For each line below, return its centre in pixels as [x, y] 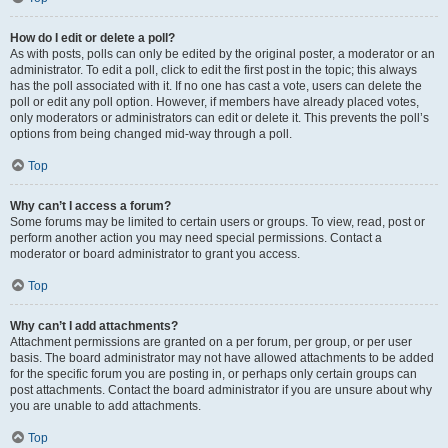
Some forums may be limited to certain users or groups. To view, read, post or [217, 222]
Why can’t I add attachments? [94, 326]
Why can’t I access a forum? [90, 206]
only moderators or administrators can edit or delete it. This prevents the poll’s [219, 118]
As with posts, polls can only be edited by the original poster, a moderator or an [222, 54]
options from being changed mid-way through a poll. [151, 134]
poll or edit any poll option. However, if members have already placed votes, [214, 102]
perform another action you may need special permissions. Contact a [196, 238]
